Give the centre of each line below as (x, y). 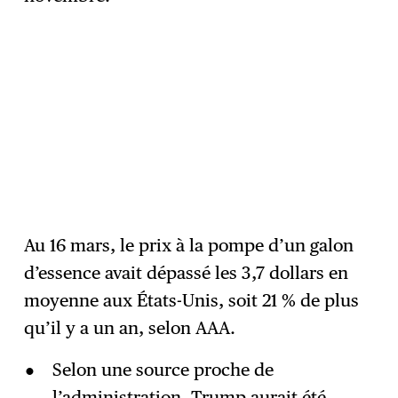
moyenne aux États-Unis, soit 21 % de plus (192, 301)
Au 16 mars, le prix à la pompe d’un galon (189, 246)
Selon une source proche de (163, 370)
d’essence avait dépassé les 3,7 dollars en (187, 273)
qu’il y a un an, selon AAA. (130, 328)
